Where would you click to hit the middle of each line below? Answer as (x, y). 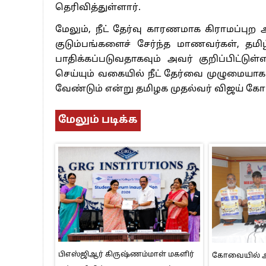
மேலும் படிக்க (98, 120)
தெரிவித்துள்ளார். (98, 8)
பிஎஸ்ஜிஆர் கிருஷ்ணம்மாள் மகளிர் (126, 254)
